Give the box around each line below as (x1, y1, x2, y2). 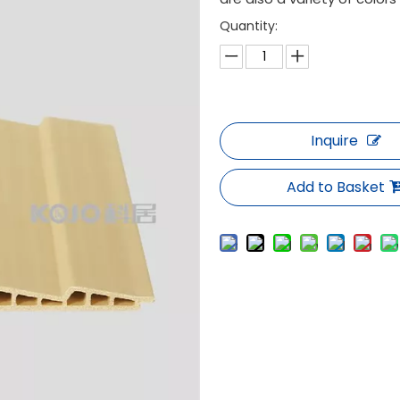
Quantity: (220, 17, 279, 35)
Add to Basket (287, 177, 386, 197)
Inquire (310, 130, 358, 151)
